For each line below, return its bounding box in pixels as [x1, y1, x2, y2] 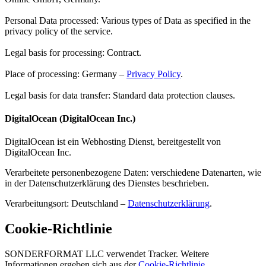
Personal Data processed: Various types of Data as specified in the [5, 15, 251, 26]
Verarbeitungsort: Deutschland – [5, 198, 128, 209]
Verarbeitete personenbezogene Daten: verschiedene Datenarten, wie [5, 167, 261, 178]
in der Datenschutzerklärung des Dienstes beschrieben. [5, 178, 209, 189]
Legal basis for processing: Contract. [5, 47, 141, 58]
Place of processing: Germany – [5, 68, 126, 79]
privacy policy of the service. [5, 26, 113, 36]
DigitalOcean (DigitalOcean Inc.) [5, 113, 135, 123]
